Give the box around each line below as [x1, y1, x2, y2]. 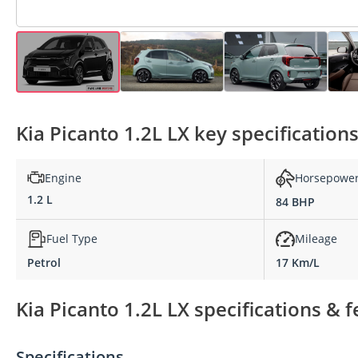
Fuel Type [46, 231, 97, 247]
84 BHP [276, 193, 315, 209]
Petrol [27, 254, 61, 270]
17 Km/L [276, 254, 320, 270]
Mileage [295, 231, 337, 247]
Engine [45, 169, 82, 185]
